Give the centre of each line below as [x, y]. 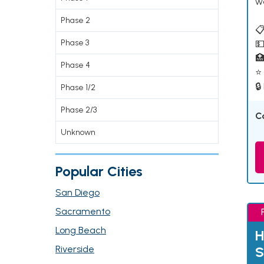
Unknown [78, 132]
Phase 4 [75, 65]
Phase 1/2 [78, 88]
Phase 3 [75, 43]
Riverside [75, 249]
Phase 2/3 [79, 110]
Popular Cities [99, 171]
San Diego [77, 192]
